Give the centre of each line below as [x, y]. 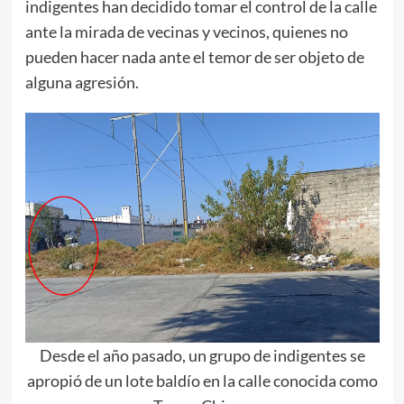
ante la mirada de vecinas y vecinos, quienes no [186, 32]
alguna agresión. [82, 83]
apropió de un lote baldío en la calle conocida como [202, 381]
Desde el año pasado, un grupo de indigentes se [202, 356]
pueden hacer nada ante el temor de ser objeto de [194, 57]
